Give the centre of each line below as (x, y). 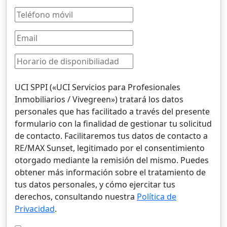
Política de (157, 197)
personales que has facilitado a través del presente (112, 111)
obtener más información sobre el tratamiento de (110, 172)
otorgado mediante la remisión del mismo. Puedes (112, 160)
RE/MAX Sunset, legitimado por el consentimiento (110, 148)
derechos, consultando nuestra (76, 197)
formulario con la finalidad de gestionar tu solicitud (113, 124)
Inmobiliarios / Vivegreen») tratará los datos (99, 99)
